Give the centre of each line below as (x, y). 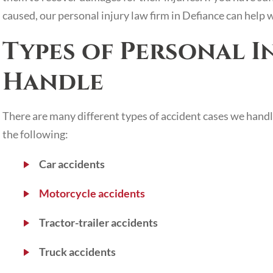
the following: (35, 134)
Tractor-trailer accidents (98, 222)
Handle (53, 82)
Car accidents (72, 164)
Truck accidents (77, 252)
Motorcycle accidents (92, 193)
